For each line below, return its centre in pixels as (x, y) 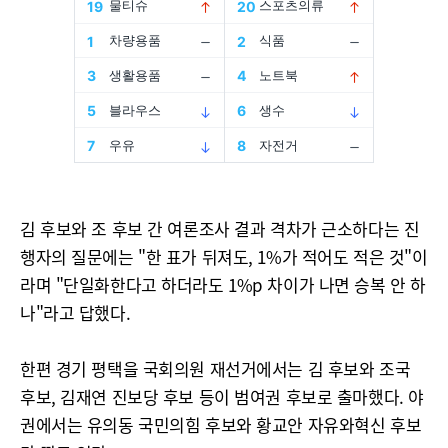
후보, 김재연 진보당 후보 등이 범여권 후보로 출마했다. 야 (222, 396)
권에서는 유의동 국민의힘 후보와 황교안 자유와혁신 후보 (221, 424)
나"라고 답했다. (75, 312)
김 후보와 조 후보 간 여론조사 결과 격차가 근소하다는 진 (220, 228)
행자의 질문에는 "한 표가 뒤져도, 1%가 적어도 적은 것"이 (224, 256)
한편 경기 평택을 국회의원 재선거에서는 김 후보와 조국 (215, 368)
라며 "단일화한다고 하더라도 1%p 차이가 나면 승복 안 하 (223, 284)
